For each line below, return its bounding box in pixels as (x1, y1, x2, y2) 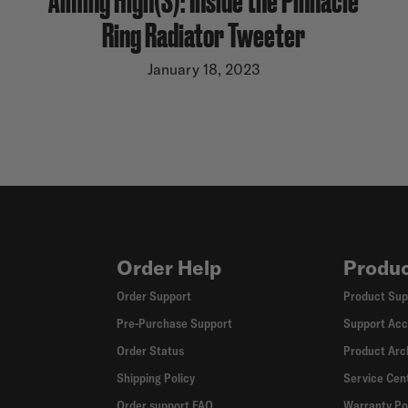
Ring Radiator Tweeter (102, 12, 306, 54)
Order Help (117, 255, 222, 280)
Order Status (117, 342, 185, 359)
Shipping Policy (117, 370, 196, 386)
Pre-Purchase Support (117, 315, 233, 331)
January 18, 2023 (147, 59, 260, 78)
